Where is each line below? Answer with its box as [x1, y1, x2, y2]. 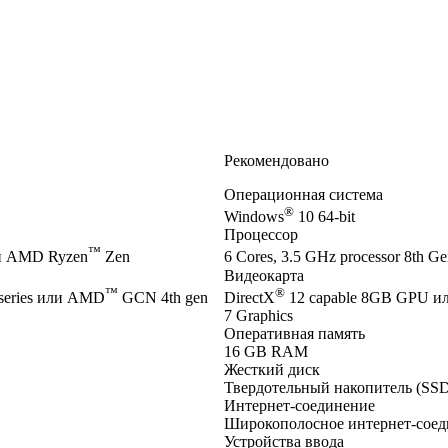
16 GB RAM [224, 342, 308, 360]
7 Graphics [224, 306, 293, 324]
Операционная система [224, 185, 383, 203]
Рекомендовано [224, 151, 329, 169]
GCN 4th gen [118, 288, 208, 306]
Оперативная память [224, 324, 365, 342]
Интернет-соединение [224, 396, 375, 414]
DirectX [224, 288, 275, 306]
